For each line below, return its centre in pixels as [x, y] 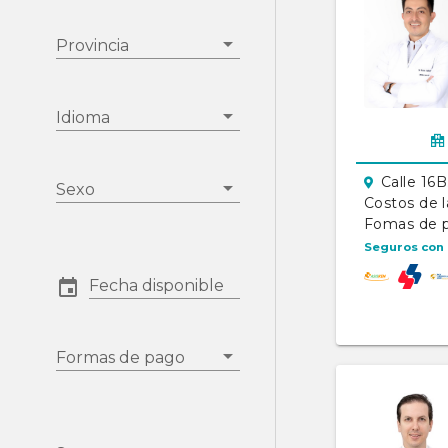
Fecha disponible [156, 285]
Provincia [92, 45]
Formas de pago [120, 357]
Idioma [83, 117]
